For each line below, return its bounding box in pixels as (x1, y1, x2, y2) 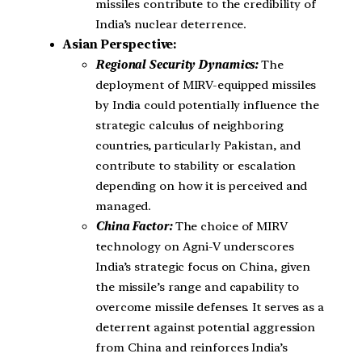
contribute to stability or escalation (95, 158, 297, 173)
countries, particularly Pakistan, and (95, 137, 301, 153)
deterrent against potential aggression (95, 319, 316, 335)
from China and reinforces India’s (95, 339, 288, 355)
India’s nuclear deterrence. (95, 16, 247, 32)
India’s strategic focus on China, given (95, 259, 311, 274)
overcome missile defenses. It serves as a (95, 299, 324, 314)
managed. (95, 198, 152, 213)
